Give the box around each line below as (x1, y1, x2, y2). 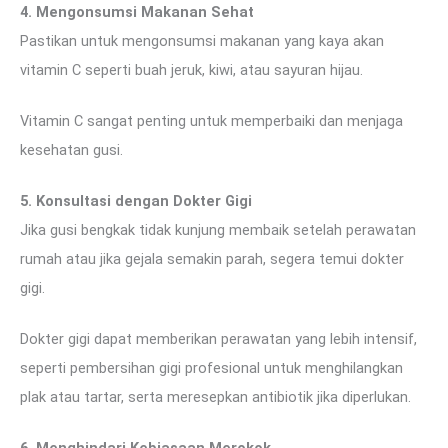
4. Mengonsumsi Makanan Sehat (20, 3, 254, 22)
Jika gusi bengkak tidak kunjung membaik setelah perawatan (20, 220, 416, 239)
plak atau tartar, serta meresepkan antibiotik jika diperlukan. (20, 387, 411, 406)
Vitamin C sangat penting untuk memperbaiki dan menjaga (20, 111, 403, 130)
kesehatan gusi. (20, 140, 123, 159)
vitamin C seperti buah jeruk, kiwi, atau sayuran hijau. (20, 61, 363, 80)
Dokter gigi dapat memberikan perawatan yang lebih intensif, (20, 329, 417, 348)
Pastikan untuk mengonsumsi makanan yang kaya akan (20, 32, 384, 51)
